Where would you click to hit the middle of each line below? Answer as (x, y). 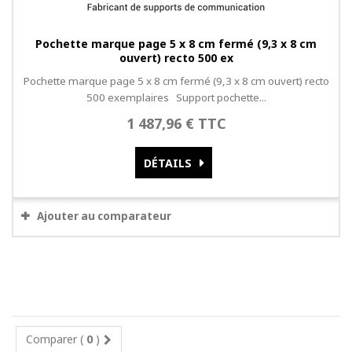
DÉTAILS (168, 163)
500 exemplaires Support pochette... (176, 98)
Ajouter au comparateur (104, 216)
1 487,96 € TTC (176, 124)
